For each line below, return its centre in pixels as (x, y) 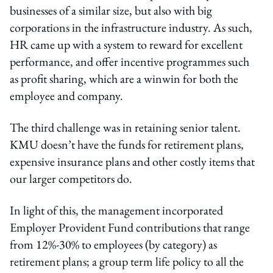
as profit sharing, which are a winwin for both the (124, 78)
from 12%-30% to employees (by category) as (113, 244)
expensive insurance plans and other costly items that (132, 161)
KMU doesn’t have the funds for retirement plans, (127, 144)
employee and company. (66, 95)
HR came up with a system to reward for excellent (126, 44)
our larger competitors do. (71, 178)
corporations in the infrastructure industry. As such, (131, 27)
